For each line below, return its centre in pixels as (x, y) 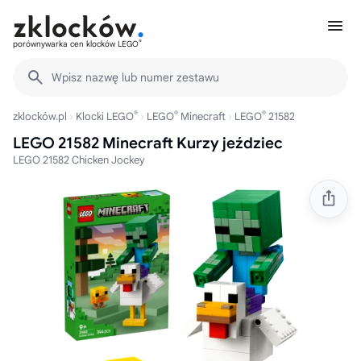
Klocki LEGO (105, 116)
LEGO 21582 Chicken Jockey (79, 160)
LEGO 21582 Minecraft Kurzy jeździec (148, 143)
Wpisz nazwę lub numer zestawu (135, 77)
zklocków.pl (40, 116)
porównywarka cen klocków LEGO (76, 44)
